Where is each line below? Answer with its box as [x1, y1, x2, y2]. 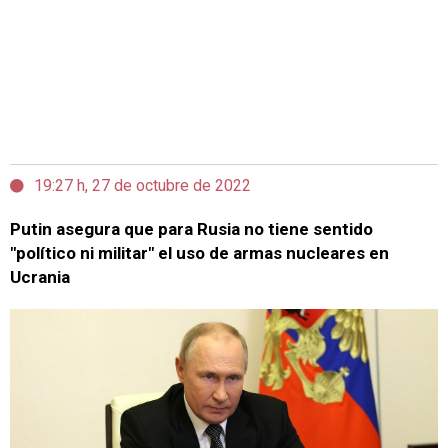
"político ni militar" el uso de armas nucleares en [10, 243, 389, 263]
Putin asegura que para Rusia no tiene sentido [10, 219, 373, 239]
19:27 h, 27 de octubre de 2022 [34, 176, 251, 195]
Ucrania [10, 267, 70, 287]
